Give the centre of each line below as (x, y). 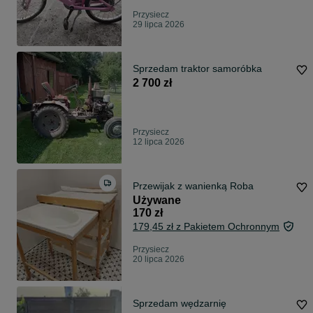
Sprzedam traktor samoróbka (197, 69)
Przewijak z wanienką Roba (193, 186)
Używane (157, 201)
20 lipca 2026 (159, 260)
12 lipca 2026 (159, 142)
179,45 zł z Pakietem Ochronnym (206, 227)
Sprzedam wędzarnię (180, 304)
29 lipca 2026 (159, 25)
